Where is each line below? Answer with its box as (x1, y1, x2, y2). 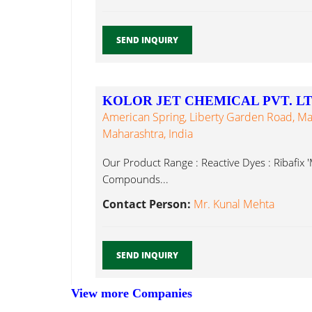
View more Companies (71, 286, 192, 301)
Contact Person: (102, 196, 194, 212)
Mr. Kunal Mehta (194, 196, 274, 212)
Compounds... (102, 172, 169, 187)
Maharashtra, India (102, 126, 193, 142)
